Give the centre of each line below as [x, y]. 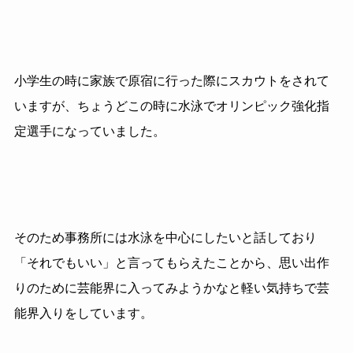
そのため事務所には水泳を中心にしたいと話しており [165, 238]
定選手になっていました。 [89, 131]
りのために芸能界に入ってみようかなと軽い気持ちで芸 [171, 288]
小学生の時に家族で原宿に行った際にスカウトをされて [171, 80]
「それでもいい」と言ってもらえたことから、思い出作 [171, 263]
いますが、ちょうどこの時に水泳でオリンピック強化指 [171, 106]
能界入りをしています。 [83, 314]
